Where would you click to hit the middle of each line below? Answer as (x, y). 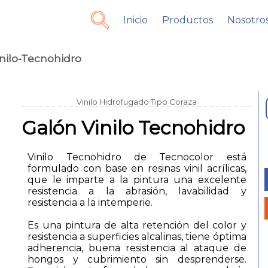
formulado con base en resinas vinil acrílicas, (137, 169)
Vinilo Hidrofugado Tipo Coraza (137, 102)
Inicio (136, 20)
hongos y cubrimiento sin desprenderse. (137, 260)
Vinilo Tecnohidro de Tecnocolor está (137, 157)
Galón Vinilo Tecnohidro (133, 128)
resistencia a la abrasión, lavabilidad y (137, 191)
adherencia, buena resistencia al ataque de (137, 248)
